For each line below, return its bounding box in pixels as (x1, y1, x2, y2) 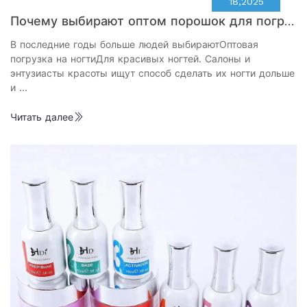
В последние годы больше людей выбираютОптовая (10, 39, 258, 51)
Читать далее (10, 112, 73, 123)
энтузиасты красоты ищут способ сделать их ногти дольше (10, 68, 295, 79)
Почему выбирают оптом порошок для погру (10, 14, 291, 29)
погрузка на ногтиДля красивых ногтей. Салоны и (10, 53, 250, 65)
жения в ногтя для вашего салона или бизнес (10, 30, 296, 45)
